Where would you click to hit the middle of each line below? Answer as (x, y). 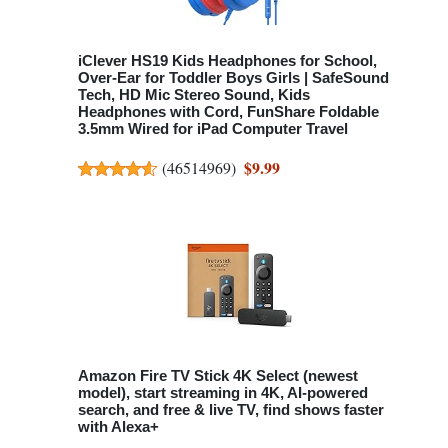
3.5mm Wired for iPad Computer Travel (213, 128)
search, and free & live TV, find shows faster (231, 410)
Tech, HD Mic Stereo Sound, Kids (194, 94)
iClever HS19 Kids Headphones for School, (227, 60)
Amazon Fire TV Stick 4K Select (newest (218, 376)
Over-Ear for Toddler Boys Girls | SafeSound (233, 77)
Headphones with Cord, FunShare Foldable (228, 111)
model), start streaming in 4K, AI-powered (223, 393)
